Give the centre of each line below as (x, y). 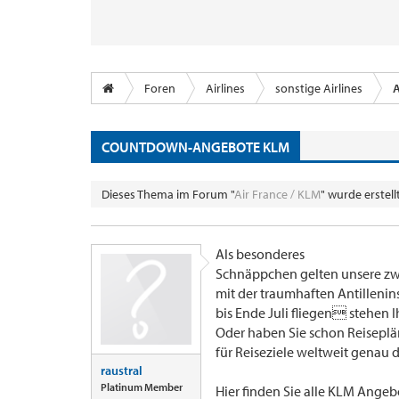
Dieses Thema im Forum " (168, 194)
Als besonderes (260, 254)
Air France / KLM (277, 194)
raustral (122, 370)
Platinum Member (142, 387)
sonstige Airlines (319, 88)
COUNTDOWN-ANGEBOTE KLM (195, 147)
